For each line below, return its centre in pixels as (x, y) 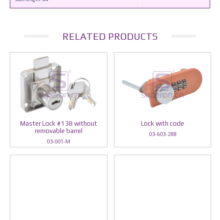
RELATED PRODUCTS (110, 36)
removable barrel (58, 131)
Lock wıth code (162, 124)
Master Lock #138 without (58, 124)
